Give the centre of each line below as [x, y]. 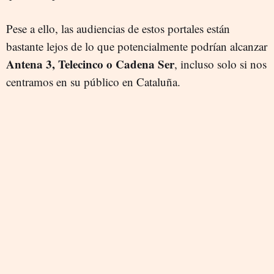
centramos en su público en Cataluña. [93, 82]
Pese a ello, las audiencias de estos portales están [118, 29]
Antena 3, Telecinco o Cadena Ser [90, 64]
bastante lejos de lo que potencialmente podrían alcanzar [137, 46]
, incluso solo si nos [220, 64]
